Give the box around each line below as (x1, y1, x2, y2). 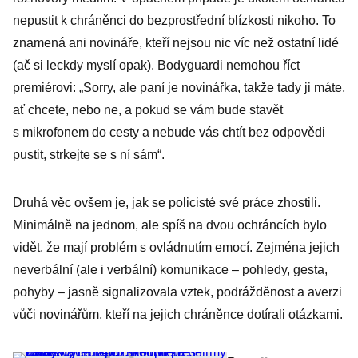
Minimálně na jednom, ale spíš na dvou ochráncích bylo (13, 218, 327, 232)
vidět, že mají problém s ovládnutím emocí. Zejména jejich (13, 241, 340, 254)
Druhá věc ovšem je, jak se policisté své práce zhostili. (13, 196, 320, 209)
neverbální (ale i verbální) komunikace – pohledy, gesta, (13, 263, 328, 276)
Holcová (234, 58, 292, 82)
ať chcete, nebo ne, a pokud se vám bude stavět (13, 103, 283, 117)
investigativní (234, 6, 337, 30)
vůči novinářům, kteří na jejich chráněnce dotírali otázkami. (13, 308, 343, 321)
